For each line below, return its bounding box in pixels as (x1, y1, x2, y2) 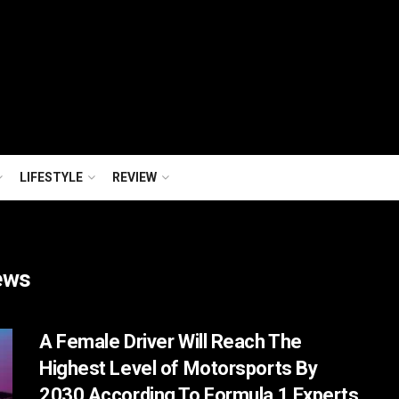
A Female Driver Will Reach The (39, 330, 302, 353)
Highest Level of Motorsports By (39, 357, 318, 379)
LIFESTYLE (20, 170, 83, 184)
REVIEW (112, 170, 157, 184)
